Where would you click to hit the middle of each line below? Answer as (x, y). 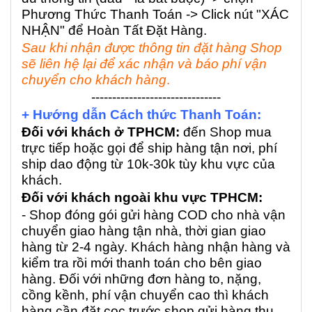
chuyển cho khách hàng (94, 80)
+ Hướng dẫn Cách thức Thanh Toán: (141, 115)
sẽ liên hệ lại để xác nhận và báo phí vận (144, 64)
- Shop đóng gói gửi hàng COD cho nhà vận (154, 215)
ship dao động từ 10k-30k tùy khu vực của (148, 164)
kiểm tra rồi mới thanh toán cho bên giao (142, 263)
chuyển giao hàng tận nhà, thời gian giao (144, 231)
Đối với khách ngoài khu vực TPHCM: (142, 198)
